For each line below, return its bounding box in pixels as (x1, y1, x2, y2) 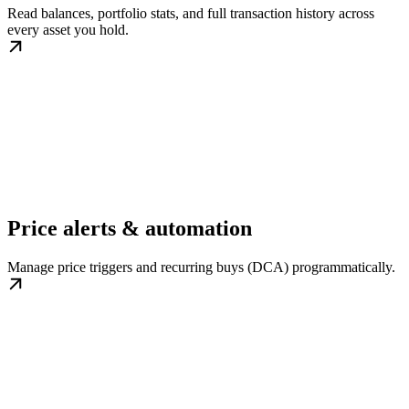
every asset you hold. (7, 21, 129, 37)
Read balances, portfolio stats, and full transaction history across (7, 5, 374, 21)
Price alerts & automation (7, 216, 252, 241)
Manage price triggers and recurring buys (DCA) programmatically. (7, 259, 395, 276)
